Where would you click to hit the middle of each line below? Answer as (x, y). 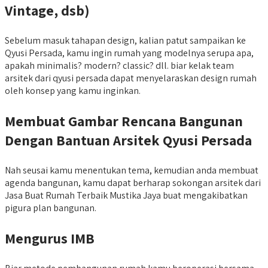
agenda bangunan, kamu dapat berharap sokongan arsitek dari (133, 183)
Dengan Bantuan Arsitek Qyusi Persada (128, 140)
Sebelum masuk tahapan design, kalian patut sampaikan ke (125, 41)
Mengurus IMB (50, 238)
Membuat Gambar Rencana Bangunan (124, 121)
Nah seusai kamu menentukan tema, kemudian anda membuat (132, 170)
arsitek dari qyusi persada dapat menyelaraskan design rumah (131, 78)
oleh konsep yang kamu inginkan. (73, 91)
